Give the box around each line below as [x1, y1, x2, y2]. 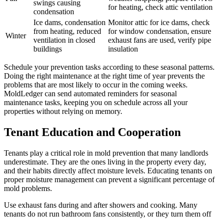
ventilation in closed [33, 35, 95, 44]
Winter [5, 31, 26, 40]
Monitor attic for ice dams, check [108, 18, 210, 27]
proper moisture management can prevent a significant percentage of [4, 175, 215, 184]
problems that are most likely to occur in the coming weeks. [4, 80, 188, 89]
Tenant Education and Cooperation [4, 125, 181, 138]
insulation [108, 44, 138, 53]
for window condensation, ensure [108, 27, 211, 35]
